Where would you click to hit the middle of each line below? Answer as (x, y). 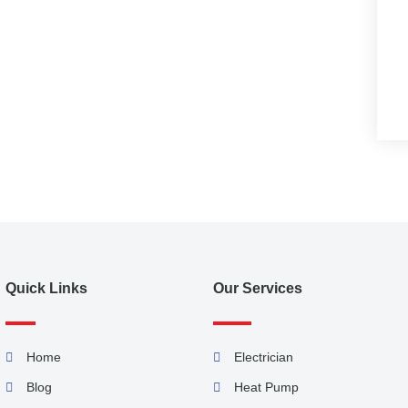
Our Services (258, 288)
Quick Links (46, 288)
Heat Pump (266, 387)
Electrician (263, 357)
